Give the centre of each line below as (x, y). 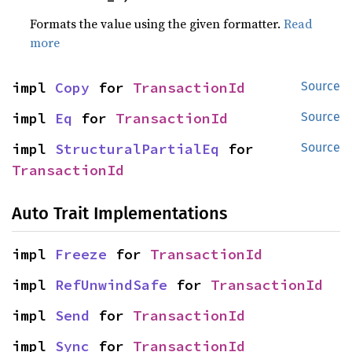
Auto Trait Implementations (119, 213)
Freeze (81, 254)
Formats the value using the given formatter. (157, 24)
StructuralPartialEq (137, 149)
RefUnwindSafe (111, 285)
